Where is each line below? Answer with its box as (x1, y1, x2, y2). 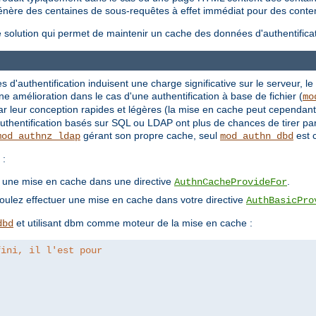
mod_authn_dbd (220, 130, 293, 142)
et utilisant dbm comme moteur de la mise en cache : (13, 217, 253, 229)
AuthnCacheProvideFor (174, 176, 287, 188)
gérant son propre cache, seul (80, 130, 220, 142)
